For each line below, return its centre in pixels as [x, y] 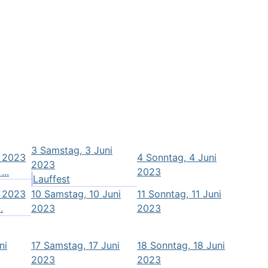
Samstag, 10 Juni [83, 194]
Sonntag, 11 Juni [185, 194]
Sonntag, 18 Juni [188, 245]
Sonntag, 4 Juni [181, 157]
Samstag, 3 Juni [76, 150]
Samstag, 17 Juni [82, 245]
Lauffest [51, 179]
